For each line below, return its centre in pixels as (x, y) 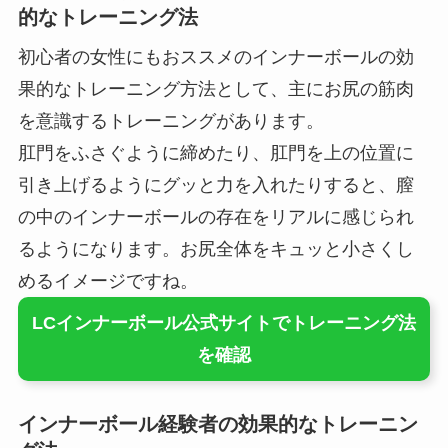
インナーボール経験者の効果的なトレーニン (217, 423)
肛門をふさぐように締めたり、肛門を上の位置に (215, 152)
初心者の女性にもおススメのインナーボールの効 (215, 56)
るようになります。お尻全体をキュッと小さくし (215, 248)
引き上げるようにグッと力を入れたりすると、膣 (215, 184)
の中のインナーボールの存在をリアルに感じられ (215, 216)
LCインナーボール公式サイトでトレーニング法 (224, 322)
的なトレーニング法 (107, 16)
